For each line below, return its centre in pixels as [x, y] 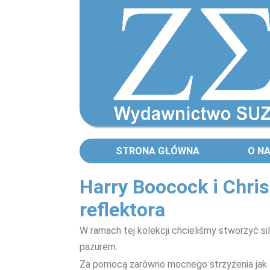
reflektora [122, 210]
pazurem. [99, 247]
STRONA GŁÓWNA [158, 151]
